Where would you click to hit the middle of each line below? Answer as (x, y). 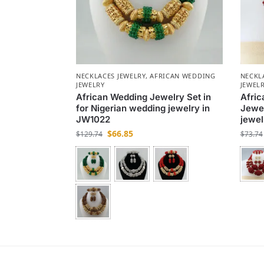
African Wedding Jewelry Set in (143, 97)
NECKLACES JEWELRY (110, 76)
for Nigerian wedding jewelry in (143, 108)
